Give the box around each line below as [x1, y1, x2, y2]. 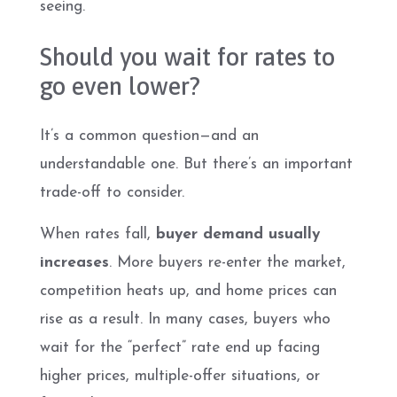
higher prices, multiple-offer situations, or [40, 369, 320, 384]
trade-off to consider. [40, 185, 184, 200]
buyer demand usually [156, 227, 320, 242]
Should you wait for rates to [40, 43, 335, 71]
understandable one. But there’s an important [40, 157, 353, 172]
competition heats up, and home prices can [40, 284, 337, 299]
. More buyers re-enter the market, [109, 255, 346, 270]
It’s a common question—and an [40, 128, 259, 144]
